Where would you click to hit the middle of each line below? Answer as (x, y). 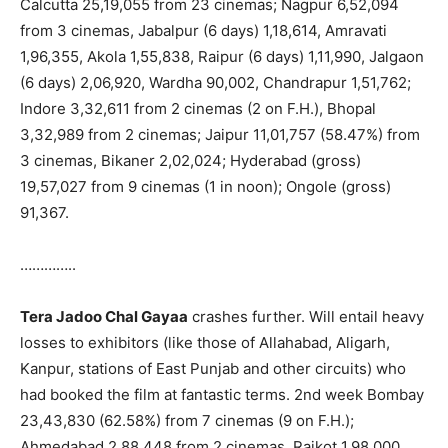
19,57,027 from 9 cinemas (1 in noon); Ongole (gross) (205, 186)
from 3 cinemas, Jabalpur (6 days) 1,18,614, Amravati (203, 30)
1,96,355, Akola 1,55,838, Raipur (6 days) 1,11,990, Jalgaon (222, 56)
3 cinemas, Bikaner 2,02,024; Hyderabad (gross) (190, 160)
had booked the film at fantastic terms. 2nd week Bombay (222, 394)
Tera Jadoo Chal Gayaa (104, 316)
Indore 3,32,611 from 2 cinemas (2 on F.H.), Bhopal (198, 108)
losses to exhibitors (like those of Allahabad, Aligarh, (205, 342)
